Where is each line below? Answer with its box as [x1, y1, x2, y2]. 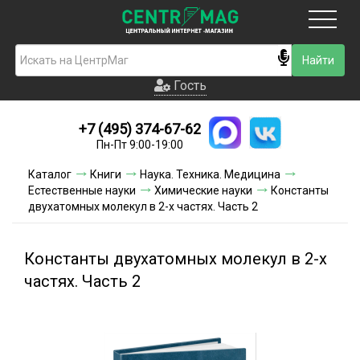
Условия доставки [126, 163, 234, 177]
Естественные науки [28, 184, 136, 197]
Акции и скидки [135, 267, 225, 280]
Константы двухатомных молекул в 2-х [24, 249, 327, 268]
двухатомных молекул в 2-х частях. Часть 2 [28, 200, 258, 213]
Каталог [28, 168, 72, 181]
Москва [169, 53, 214, 67]
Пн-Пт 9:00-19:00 [96, 138, 183, 151]
